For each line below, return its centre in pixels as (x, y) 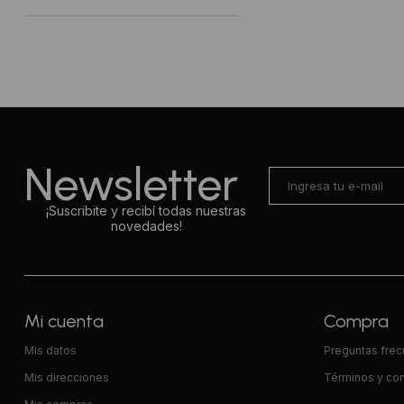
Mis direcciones (66, 377)
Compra (357, 321)
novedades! (146, 225)
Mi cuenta (64, 321)
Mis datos (50, 350)
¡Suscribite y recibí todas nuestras (147, 210)
